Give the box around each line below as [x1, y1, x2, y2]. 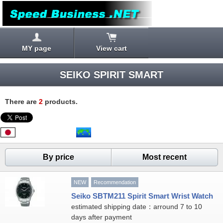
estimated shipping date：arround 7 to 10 [71, 203, 202, 211]
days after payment [71, 213, 132, 221]
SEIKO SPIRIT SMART [60, 69, 163, 80]
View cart [96, 44, 127, 52]
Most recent [142, 153, 187, 161]
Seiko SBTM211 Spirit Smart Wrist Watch [71, 192, 213, 200]
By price [42, 153, 74, 161]
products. [43, 98, 78, 106]
